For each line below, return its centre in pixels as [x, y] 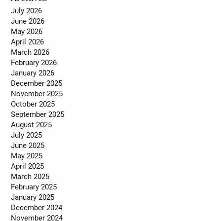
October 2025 [33, 104]
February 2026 [34, 62]
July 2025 [27, 135]
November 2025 [37, 93]
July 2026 [27, 11]
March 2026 [30, 52]
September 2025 [38, 114]
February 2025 [34, 187]
